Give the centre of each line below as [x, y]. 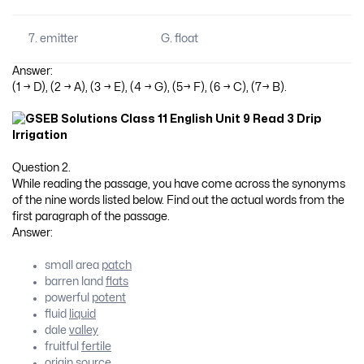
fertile [96, 346]
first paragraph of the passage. [91, 216]
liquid [82, 314]
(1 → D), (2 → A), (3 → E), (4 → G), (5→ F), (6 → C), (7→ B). [149, 87]
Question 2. [41, 167]
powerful [68, 297]
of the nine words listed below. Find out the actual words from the [178, 200]
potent [109, 297]
